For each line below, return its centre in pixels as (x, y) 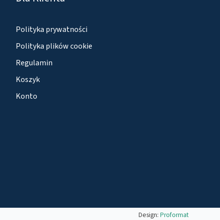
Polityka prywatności (52, 29)
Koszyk (28, 79)
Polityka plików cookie (54, 46)
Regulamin (34, 63)
